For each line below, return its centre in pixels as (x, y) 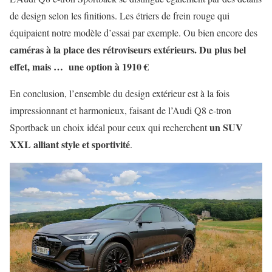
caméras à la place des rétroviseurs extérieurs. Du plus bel (128, 49)
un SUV (226, 127)
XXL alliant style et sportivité (70, 144)
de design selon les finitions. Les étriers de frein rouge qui (120, 15)
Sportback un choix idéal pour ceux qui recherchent (110, 127)
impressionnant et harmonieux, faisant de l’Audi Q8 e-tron (121, 110)
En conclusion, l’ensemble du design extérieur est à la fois (120, 93)
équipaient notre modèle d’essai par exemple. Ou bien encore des (134, 32)
